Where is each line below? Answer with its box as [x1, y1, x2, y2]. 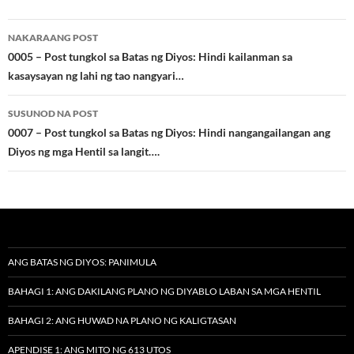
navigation [7, 46, 105, 72]
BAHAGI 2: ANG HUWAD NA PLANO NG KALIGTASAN [8, 314, 236, 326]
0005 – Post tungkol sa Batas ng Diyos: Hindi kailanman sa [8, 49, 292, 63]
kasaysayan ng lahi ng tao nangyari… [8, 68, 184, 82]
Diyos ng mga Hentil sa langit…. [8, 144, 160, 158]
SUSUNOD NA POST [8, 107, 98, 119]
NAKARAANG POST [8, 31, 98, 43]
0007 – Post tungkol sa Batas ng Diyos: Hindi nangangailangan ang [8, 125, 330, 139]
